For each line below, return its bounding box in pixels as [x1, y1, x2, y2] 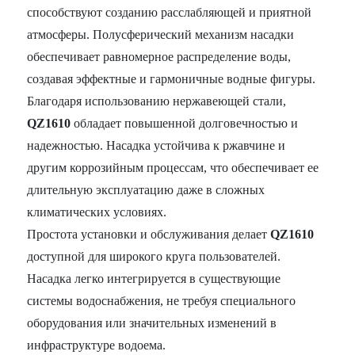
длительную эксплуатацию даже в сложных [27, 182, 265, 197]
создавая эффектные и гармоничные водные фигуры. [27, 71, 316, 86]
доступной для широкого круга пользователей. [27, 249, 281, 263]
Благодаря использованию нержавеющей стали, [27, 94, 287, 108]
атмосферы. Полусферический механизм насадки [27, 27, 295, 41]
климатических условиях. [27, 204, 167, 219]
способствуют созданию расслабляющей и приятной [27, 5, 312, 19]
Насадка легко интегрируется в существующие [27, 271, 281, 285]
